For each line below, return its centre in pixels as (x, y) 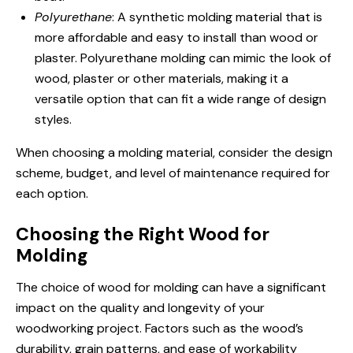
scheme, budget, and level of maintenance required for (173, 173)
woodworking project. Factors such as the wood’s (160, 328)
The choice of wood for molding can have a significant (171, 287)
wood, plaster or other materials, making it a (162, 78)
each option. (52, 193)
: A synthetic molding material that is (217, 17)
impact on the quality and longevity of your (140, 308)
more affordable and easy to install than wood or (176, 37)
